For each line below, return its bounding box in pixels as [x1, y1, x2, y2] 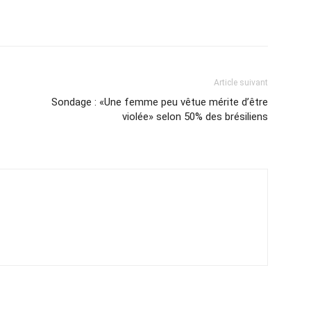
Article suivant [214, 78, 268, 88]
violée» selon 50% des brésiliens [122, 110, 268, 124]
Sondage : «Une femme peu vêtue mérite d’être [51, 96, 268, 109]
